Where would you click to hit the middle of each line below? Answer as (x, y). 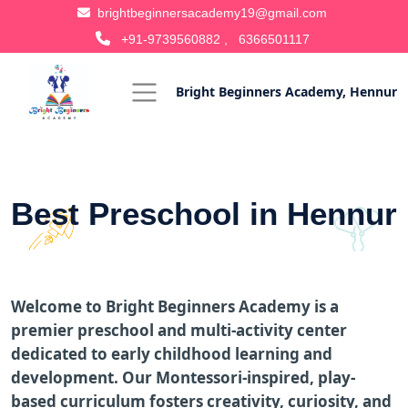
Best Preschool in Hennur (204, 214)
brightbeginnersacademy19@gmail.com (210, 13)
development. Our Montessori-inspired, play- (183, 377)
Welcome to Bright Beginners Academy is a (175, 306)
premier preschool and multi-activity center (179, 330)
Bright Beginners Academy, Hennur (286, 92)
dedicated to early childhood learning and (172, 354)
